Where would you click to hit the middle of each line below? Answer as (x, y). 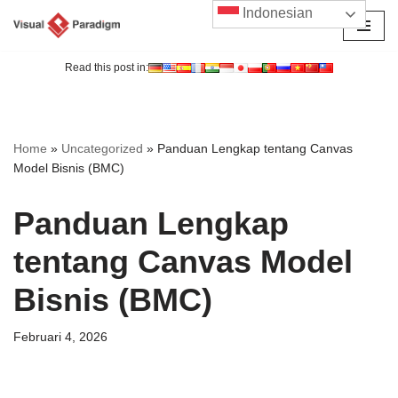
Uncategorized (102, 149)
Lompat (35, 48)
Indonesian (276, 13)
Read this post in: (107, 68)
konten (33, 90)
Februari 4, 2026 (60, 338)
